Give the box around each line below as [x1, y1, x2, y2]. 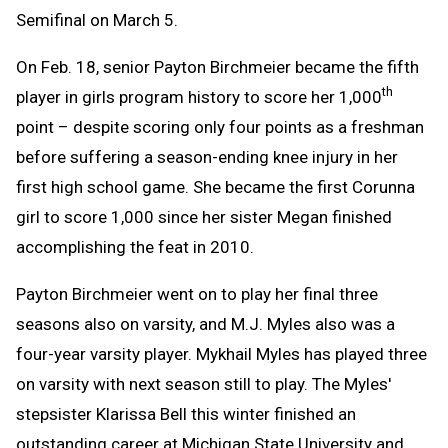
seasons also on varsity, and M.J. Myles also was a [16, 313, 395, 334]
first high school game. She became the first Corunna [16, 176, 415, 197]
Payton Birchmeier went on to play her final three [16, 283, 378, 304]
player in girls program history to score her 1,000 [16, 86, 382, 107]
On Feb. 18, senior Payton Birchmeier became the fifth [16, 56, 419, 77]
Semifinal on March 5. [16, 9, 182, 30]
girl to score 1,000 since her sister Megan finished [16, 206, 392, 227]
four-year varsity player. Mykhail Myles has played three [16, 343, 427, 364]
